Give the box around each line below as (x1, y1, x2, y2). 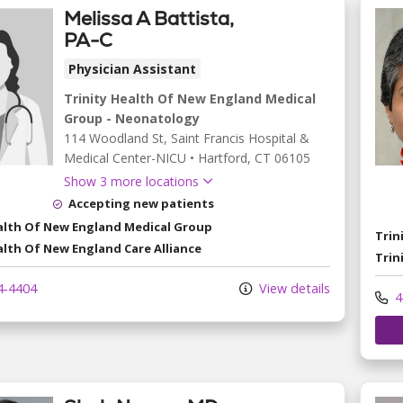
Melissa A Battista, (64, 5, 234, 31)
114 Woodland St (64, 129, 164, 147)
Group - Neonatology (64, 109, 200, 127)
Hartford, (198, 148, 255, 166)
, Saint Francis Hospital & (164, 129, 309, 147)
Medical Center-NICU (64, 148, 186, 166)
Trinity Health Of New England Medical (64, 89, 316, 107)
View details (255, 279, 330, 297)
